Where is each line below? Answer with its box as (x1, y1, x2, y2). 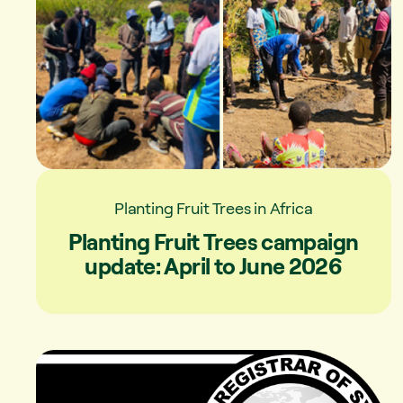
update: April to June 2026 (85, 251, 343, 280)
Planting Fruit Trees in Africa (114, 197, 313, 218)
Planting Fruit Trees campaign (68, 227, 359, 255)
